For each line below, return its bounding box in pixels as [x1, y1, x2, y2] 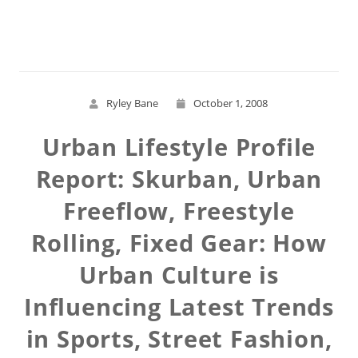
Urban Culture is [79, 259, 279, 290]
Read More [149, 7, 209, 23]
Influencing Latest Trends [23, 291, 334, 322]
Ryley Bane [106, 96, 159, 110]
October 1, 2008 [193, 96, 268, 110]
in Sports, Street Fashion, [26, 323, 332, 354]
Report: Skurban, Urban [35, 163, 323, 194]
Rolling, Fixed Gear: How [31, 227, 327, 258]
